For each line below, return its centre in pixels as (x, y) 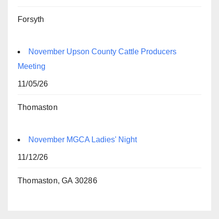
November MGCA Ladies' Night (83, 140)
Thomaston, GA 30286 (57, 181)
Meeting (32, 66)
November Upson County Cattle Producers (102, 52)
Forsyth (31, 20)
